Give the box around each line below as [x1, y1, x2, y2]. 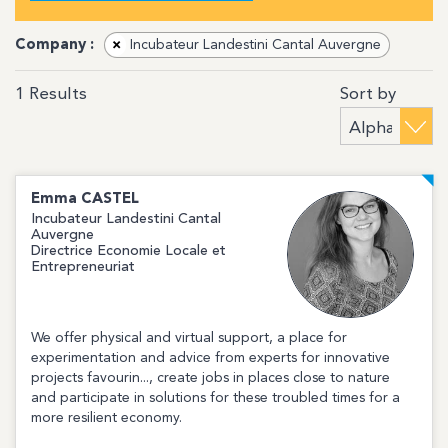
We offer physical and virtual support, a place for [31, 331, 347, 346]
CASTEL [81, 192, 139, 207]
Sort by [339, 86, 396, 103]
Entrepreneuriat [31, 260, 135, 274]
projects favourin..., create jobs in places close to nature [31, 371, 390, 386]
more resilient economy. [31, 411, 182, 426]
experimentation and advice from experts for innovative [31, 351, 390, 366]
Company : [15, 37, 94, 53]
